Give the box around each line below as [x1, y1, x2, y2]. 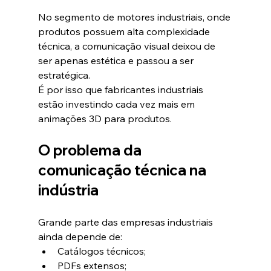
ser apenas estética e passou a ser [38, 54, 196, 67]
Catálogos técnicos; [57, 245, 146, 258]
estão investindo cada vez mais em [38, 98, 197, 111]
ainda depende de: [38, 230, 122, 243]
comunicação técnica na [38, 161, 209, 180]
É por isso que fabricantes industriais [38, 83, 206, 96]
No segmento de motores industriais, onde [38, 11, 233, 24]
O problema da [38, 141, 145, 160]
